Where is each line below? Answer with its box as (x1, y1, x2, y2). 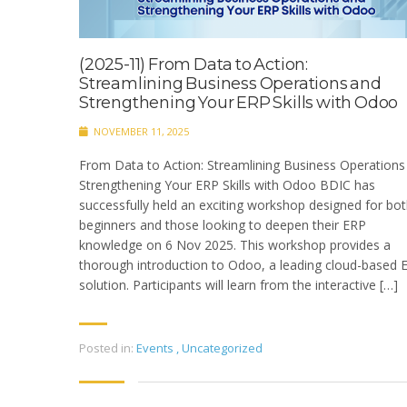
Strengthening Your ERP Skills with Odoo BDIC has (79, 175, 375, 194)
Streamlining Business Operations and (79, 73, 382, 94)
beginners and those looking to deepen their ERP (79, 215, 366, 233)
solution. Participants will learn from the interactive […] (79, 275, 398, 293)
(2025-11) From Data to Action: (79, 54, 309, 74)
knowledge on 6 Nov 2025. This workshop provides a (79, 235, 391, 253)
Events (136, 339, 174, 356)
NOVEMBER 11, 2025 (91, 124, 189, 138)
